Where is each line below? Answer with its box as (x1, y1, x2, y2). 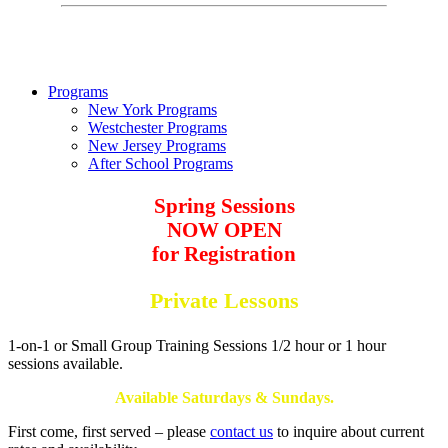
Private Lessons (149, 288, 299, 314)
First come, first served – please (8, 422, 210, 440)
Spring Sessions (153, 193, 295, 217)
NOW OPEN (166, 217, 282, 241)
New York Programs (88, 101, 217, 119)
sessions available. (8, 354, 123, 372)
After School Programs (88, 155, 233, 173)
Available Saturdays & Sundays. (114, 388, 334, 406)
